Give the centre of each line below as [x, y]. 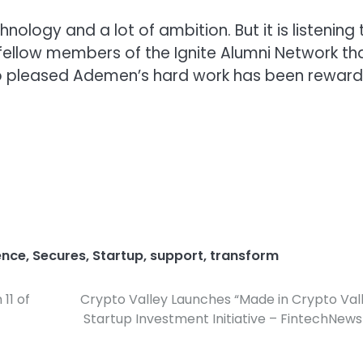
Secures [59, 255]
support [177, 255]
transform [244, 255]
